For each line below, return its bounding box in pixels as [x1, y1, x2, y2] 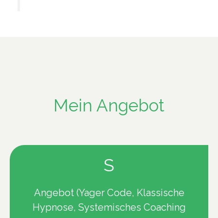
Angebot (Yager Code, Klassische [34, 186, 184, 199]
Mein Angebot [54, 95, 164, 115]
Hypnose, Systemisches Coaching [32, 201, 186, 213]
